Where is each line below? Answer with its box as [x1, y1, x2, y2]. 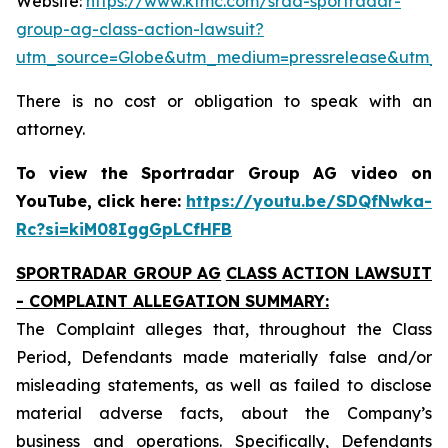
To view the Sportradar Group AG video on [16, 163, 432, 183]
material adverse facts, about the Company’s [16, 403, 432, 423]
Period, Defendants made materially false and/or [16, 347, 432, 367]
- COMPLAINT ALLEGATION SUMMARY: [16, 291, 329, 311]
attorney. [16, 119, 85, 139]
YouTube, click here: [16, 191, 186, 211]
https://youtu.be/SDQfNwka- [186, 191, 432, 211]
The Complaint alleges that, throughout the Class [16, 319, 432, 339]
